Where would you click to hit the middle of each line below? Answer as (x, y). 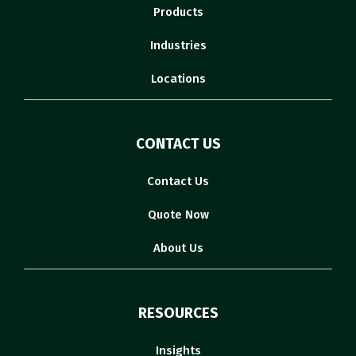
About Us (178, 248)
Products (178, 12)
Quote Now (178, 215)
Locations (178, 79)
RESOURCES (178, 313)
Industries (178, 46)
